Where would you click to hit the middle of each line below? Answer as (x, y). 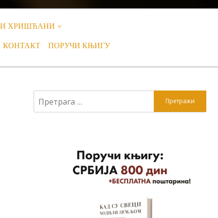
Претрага (51, 96)
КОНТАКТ (22, 46)
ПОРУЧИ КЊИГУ (79, 46)
